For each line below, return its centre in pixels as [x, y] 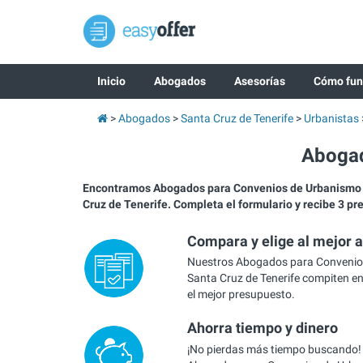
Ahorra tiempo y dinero [262, 328]
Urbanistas [331, 118]
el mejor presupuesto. [241, 294]
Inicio [111, 81]
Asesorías [259, 81]
